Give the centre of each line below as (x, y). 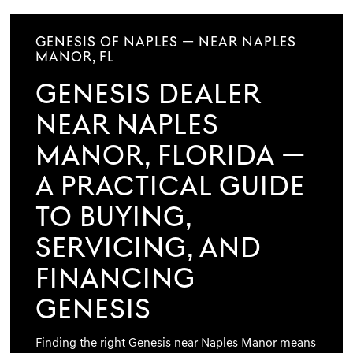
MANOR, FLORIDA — (170, 157)
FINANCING (115, 280)
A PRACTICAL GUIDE (170, 188)
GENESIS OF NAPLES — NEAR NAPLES (165, 43)
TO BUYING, (113, 219)
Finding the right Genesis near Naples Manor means (175, 343)
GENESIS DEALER (148, 96)
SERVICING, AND (148, 249)
